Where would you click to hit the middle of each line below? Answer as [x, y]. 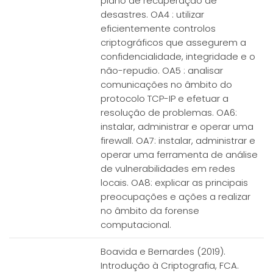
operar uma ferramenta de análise [179, 154]
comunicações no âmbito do [166, 84]
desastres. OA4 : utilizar [152, 14]
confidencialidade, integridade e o [178, 56]
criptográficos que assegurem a [173, 42]
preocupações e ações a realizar [175, 197]
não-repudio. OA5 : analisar [162, 70]
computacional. [136, 225]
